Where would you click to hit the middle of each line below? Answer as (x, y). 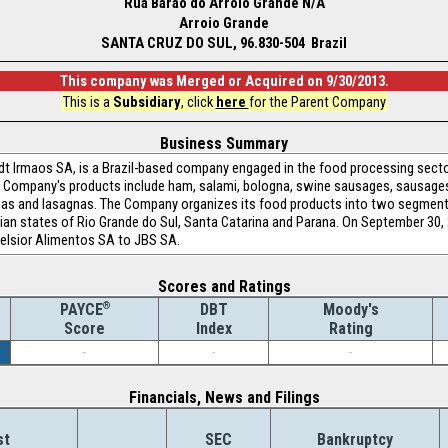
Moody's (350, 309)
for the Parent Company (317, 102)
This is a (87, 102)
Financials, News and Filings (224, 397)
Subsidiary (146, 102)
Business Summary (224, 143)
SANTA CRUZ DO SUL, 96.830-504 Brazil (224, 43)
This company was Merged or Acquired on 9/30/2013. (224, 81)
